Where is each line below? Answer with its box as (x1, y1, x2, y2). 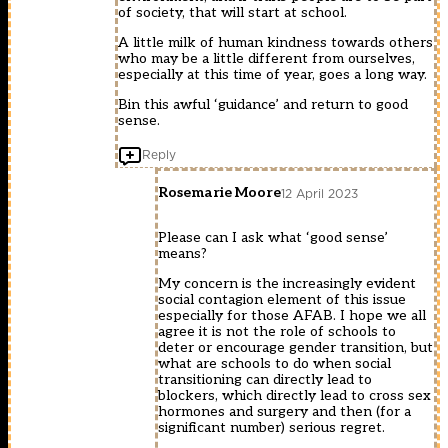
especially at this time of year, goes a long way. (118, 66, 427, 84)
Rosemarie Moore (158, 184, 281, 202)
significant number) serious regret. (158, 419, 385, 437)
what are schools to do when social (158, 355, 391, 373)
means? (158, 245, 207, 263)
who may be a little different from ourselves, (118, 50, 415, 68)
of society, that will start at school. (118, 4, 347, 22)
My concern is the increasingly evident (158, 275, 416, 293)
